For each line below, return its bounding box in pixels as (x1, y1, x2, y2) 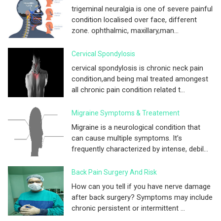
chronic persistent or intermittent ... (72, 204, 185, 213)
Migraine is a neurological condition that (72, 123, 200, 132)
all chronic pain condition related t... (72, 85, 185, 94)
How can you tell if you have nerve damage (72, 182, 211, 191)
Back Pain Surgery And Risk (72, 168, 157, 176)
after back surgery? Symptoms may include (72, 193, 213, 202)
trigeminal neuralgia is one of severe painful (72, 4, 213, 13)
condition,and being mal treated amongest (72, 74, 208, 83)
